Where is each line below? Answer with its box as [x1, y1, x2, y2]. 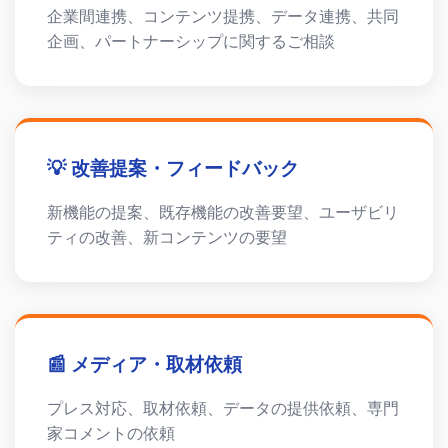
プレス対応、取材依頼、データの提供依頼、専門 [47, 400, 399, 417]
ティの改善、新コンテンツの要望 [47, 229, 287, 246]
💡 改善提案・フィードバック [47, 158, 299, 179]
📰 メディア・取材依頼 [47, 354, 242, 375]
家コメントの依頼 [47, 425, 175, 442]
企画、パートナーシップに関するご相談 [47, 33, 335, 50]
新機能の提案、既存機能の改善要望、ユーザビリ [47, 204, 399, 221]
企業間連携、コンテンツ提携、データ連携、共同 [47, 8, 399, 25]
